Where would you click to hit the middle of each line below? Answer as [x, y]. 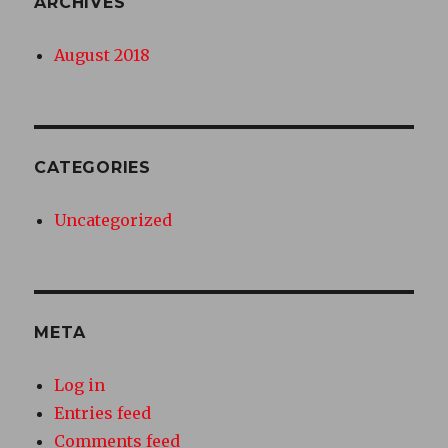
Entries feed [103, 412]
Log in [80, 384]
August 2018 [102, 54]
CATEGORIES [92, 167]
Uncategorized [113, 219]
